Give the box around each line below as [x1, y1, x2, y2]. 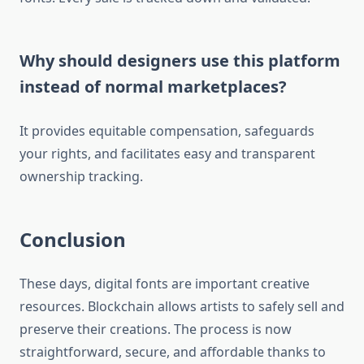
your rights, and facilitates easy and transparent [19, 145, 315, 163]
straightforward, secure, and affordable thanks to [19, 343, 326, 362]
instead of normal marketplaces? [19, 76, 287, 98]
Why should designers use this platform [19, 50, 340, 72]
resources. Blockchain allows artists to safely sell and [19, 297, 344, 316]
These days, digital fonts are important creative [19, 275, 310, 293]
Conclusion [19, 226, 126, 253]
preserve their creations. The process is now [19, 320, 292, 339]
